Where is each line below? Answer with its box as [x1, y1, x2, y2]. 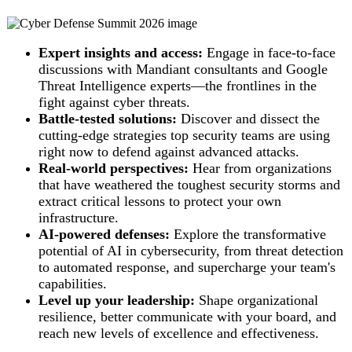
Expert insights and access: [38, 45, 207, 60]
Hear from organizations [189, 160, 332, 176]
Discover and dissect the [177, 111, 320, 126]
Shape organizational [195, 292, 318, 308]
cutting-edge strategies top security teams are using [38, 127, 330, 143]
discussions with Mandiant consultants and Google [38, 61, 328, 77]
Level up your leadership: [38, 292, 195, 308]
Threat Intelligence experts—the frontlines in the [38, 78, 317, 93]
